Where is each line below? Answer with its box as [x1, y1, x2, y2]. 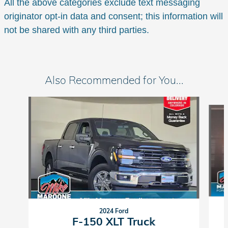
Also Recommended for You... [44, 73, 184, 87]
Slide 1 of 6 [4, 97, 40, 106]
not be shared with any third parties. [4, 25, 152, 36]
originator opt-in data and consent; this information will [4, 11, 223, 22]
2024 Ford [99, 207, 129, 215]
